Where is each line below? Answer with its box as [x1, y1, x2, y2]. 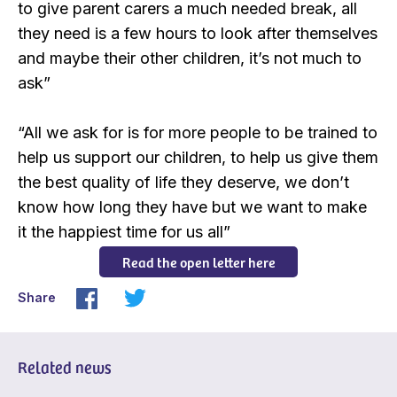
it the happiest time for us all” [18, 222, 230, 242]
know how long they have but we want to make [18, 198, 367, 217]
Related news [18, 355, 112, 378]
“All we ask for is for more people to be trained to [18, 123, 378, 143]
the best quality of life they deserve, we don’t [18, 173, 349, 192]
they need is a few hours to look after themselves [18, 24, 378, 43]
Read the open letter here [121, 252, 276, 272]
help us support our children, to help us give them [18, 148, 378, 167]
